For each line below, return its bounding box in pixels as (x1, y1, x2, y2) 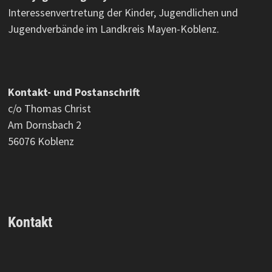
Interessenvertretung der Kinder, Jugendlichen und (7, 5, 238, 20)
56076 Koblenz (7, 134, 74, 149)
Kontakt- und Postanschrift (7, 85, 140, 100)
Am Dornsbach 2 (7, 118, 81, 132)
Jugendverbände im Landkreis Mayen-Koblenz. (7, 22, 219, 36)
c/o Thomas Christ (7, 101, 91, 116)
